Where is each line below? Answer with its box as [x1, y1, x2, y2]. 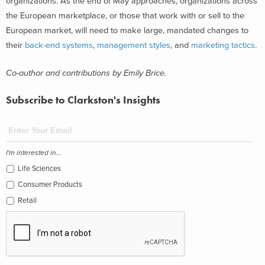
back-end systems [25, 40, 93, 50]
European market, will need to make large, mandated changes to [6, 25, 248, 35]
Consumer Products [18, 179, 82, 189]
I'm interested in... [6, 148, 62, 157]
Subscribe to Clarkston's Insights [6, 93, 160, 106]
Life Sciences [18, 163, 61, 173]
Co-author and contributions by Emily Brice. [6, 68, 166, 79]
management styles [97, 40, 170, 50]
